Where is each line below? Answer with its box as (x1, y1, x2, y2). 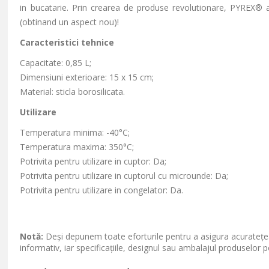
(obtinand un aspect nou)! (20, 16, 119, 28)
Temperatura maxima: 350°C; (20, 141, 134, 153)
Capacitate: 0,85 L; (20, 57, 92, 68)
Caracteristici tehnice (20, 37, 115, 48)
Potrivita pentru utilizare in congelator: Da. (20, 184, 184, 196)
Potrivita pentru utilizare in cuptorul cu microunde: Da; (20, 170, 229, 181)
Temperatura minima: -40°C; (20, 127, 130, 138)
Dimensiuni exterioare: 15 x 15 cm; (20, 71, 154, 83)
